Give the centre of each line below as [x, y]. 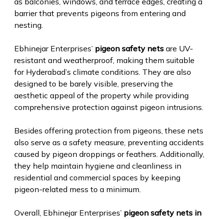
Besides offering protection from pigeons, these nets [109, 130]
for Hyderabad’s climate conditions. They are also [102, 72]
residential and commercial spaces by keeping [97, 177]
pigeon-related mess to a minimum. [77, 189]
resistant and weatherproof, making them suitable [104, 60]
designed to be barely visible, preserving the [93, 83]
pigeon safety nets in [162, 212]
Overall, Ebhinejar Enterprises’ [69, 212]
